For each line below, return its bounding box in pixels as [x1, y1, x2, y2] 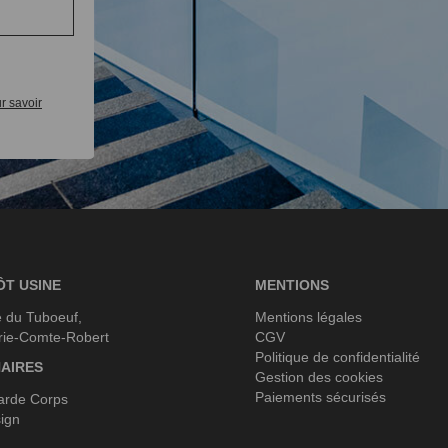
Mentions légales [255, 309, 362, 325]
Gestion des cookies [255, 369, 383, 385]
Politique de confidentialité [255, 349, 420, 365]
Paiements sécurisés [255, 389, 386, 405]
